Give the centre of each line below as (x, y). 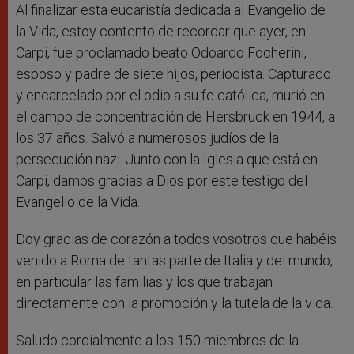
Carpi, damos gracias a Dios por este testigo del (162, 181)
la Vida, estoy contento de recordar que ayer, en (161, 32)
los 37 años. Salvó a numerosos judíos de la (147, 138)
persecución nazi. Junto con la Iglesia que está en (167, 160)
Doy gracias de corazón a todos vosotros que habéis (176, 239)
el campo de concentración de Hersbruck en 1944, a (175, 117)
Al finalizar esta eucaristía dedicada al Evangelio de (171, 10)
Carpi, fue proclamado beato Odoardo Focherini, (161, 53)
